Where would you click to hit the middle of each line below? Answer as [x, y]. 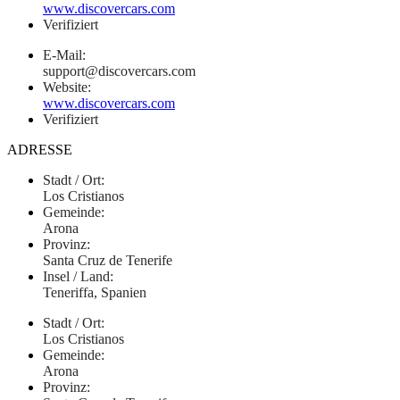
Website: [67, 87]
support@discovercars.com [119, 71]
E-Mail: [64, 54]
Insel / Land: [78, 276]
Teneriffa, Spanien [95, 292]
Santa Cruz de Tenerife [108, 260]
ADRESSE [40, 149]
